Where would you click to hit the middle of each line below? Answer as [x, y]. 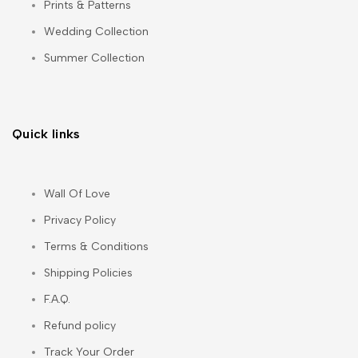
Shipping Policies [88, 273]
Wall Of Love [77, 194]
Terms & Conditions [96, 247]
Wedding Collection [96, 31]
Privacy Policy [80, 221]
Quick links [46, 134]
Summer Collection [94, 58]
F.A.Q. [57, 300]
